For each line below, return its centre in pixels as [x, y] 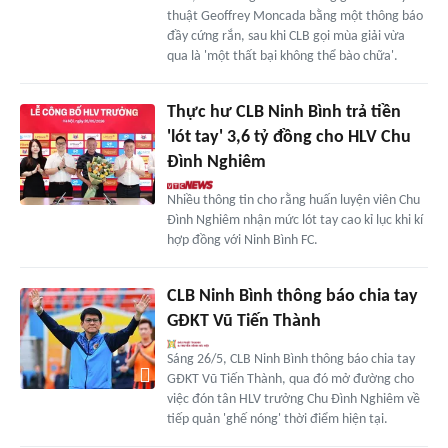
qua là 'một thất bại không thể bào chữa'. [282, 57]
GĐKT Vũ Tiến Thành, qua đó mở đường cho [290, 380]
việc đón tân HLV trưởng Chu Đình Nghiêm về [293, 400]
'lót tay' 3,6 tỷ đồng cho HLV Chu [288, 138]
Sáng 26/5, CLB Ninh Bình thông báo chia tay [290, 360]
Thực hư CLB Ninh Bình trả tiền [283, 113]
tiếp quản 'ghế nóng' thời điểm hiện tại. [277, 420]
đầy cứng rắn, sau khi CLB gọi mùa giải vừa [285, 37]
